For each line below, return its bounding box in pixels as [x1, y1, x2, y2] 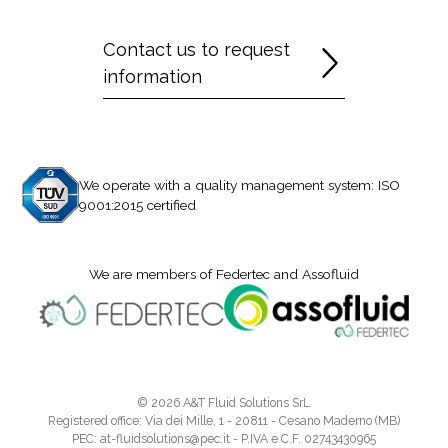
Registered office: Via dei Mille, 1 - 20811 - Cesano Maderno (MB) [48, 413, 400, 428]
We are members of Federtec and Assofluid [89, 265, 359, 282]
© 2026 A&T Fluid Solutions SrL [138, 395, 310, 410]
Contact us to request [103, 39, 290, 61]
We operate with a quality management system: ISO [79, 177, 401, 194]
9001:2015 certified [79, 197, 197, 214]
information [103, 66, 202, 88]
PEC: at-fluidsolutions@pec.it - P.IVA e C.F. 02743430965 [72, 431, 376, 446]
